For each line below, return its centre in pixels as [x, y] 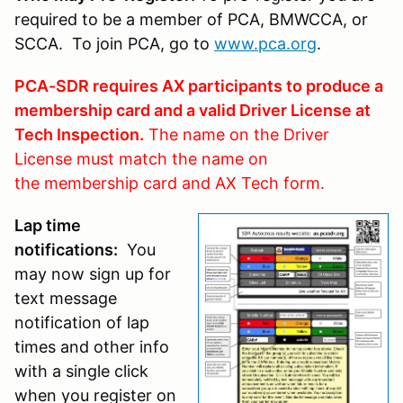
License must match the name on [141, 158]
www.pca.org [265, 43]
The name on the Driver [237, 134]
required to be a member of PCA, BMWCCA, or [191, 19]
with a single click [81, 371]
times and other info [92, 346]
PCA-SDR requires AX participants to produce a [199, 85]
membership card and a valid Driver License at [193, 110]
